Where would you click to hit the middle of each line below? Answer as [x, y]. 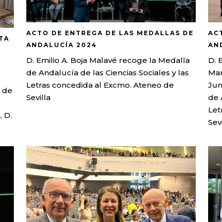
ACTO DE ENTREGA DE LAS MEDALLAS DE [110, 33]
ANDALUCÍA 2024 [62, 45]
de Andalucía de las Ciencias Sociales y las [108, 72]
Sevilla [39, 97]
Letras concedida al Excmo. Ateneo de [100, 85]
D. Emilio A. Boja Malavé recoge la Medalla [108, 60]
